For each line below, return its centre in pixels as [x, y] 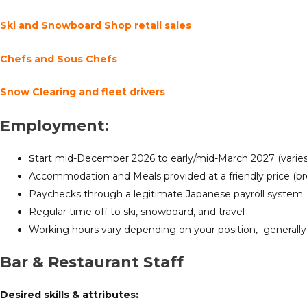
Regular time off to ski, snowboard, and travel [137, 211]
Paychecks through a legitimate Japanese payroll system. [167, 194]
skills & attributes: [91, 294]
